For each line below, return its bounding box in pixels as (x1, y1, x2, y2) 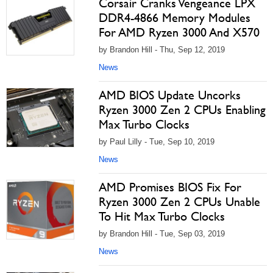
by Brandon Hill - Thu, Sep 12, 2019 (99, 45, 225, 54)
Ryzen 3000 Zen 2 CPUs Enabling (99, 102, 266, 117)
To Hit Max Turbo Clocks (99, 209, 225, 224)
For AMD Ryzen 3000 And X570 (99, 25, 260, 40)
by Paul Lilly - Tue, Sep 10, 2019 (99, 137, 214, 146)
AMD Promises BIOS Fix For (99, 180, 241, 194)
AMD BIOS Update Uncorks (99, 88, 241, 102)
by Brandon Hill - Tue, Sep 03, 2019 (99, 229, 225, 238)
